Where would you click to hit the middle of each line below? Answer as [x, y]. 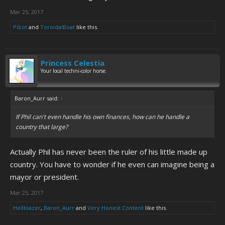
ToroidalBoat [58, 27]
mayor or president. [44, 177]
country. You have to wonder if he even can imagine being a [112, 164]
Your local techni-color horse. [74, 71]
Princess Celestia [73, 63]
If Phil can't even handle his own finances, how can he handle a [102, 117]
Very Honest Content [116, 208]
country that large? [42, 127]
